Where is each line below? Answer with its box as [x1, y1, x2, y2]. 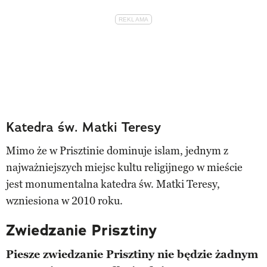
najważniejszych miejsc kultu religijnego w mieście [6, 160, 243, 174]
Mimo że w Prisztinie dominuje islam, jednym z [6, 144, 228, 157]
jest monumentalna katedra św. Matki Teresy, [6, 177, 220, 191]
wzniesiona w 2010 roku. [6, 194, 123, 207]
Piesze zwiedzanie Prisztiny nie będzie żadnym [6, 247, 258, 261]
